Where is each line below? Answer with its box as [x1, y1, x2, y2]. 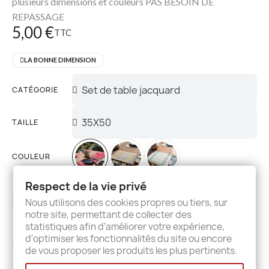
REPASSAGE [12, 10, 64, 22]
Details [95, 252, 125, 264]
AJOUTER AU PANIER [76, 197, 181, 208]
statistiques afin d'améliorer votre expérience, [25, 220, 225, 233]
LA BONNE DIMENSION [24, 55, 96, 64]
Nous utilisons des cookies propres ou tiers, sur [25, 196, 228, 209]
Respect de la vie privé [25, 178, 147, 194]
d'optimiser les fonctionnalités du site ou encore [25, 232, 232, 245]
